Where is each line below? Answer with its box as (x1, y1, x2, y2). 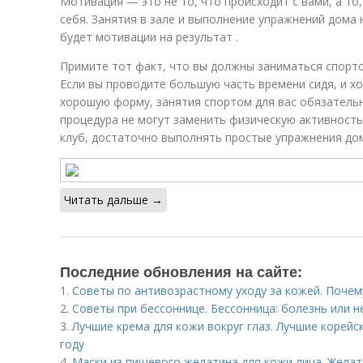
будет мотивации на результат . (60, 29, 238, 45)
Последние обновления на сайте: (60, 261, 302, 282)
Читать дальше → (64, 192, 163, 207)
